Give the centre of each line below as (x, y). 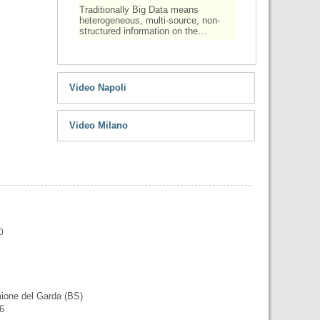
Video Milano (98, 125)
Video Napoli (97, 87)
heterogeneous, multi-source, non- (149, 20)
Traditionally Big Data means (139, 10)
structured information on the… (143, 31)
